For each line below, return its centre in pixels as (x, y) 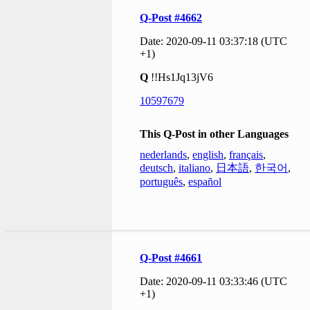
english (208, 154)
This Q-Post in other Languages (214, 134)
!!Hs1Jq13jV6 (182, 77)
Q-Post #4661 (171, 257)
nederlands (163, 154)
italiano (194, 167)
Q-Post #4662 (171, 17)
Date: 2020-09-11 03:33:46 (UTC (213, 281)
